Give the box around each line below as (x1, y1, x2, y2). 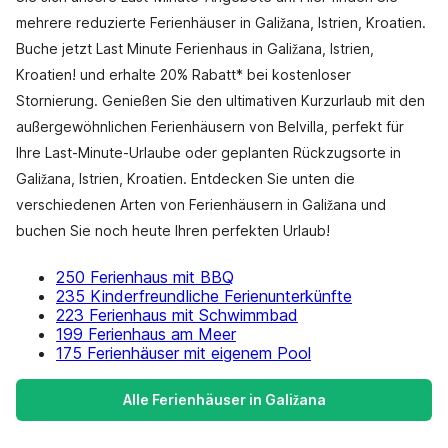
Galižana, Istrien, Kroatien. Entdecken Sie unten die (16, 170, 355, 187)
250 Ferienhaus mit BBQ (56, 267, 234, 287)
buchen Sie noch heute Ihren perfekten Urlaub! (16, 222, 330, 239)
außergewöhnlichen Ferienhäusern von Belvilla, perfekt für (16, 118, 404, 135)
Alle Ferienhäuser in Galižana (122, 391, 326, 408)
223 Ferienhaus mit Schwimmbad (56, 305, 298, 325)
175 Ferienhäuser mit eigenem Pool (56, 343, 311, 363)
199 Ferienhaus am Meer (56, 324, 236, 344)
